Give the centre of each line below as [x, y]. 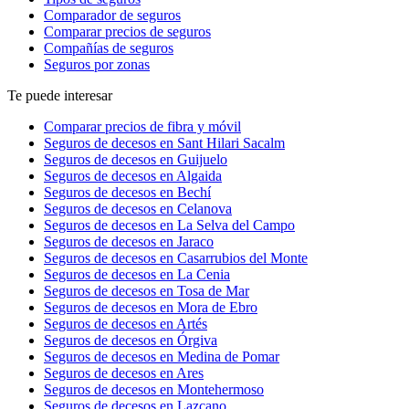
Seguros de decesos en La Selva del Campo [169, 225]
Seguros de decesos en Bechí [127, 193]
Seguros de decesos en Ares [124, 373]
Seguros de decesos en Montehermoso [154, 390]
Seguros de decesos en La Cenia [137, 275]
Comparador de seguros [112, 16]
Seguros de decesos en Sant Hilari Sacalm [164, 143]
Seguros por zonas [97, 65]
